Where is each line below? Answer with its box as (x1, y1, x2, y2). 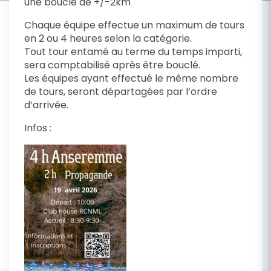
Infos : (24, 121, 51, 135)
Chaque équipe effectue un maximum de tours (24, 18, 244, 32)
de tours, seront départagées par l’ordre (24, 85, 217, 99)
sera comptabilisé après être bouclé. (24, 58, 200, 72)
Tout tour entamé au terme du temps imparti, (24, 45, 242, 59)
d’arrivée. (24, 98, 68, 112)
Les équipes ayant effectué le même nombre (24, 71, 238, 85)
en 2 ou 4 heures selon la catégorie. (24, 31, 192, 45)
